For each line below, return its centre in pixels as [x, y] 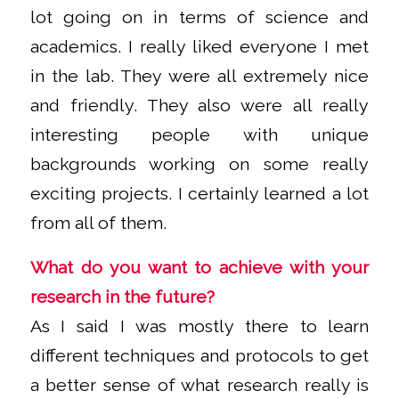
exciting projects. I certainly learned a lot [199, 194]
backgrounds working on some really [199, 165]
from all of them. [98, 224]
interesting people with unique [199, 135]
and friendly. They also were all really [199, 106]
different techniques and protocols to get [199, 355]
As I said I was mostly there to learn [199, 326]
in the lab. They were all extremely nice [199, 77]
